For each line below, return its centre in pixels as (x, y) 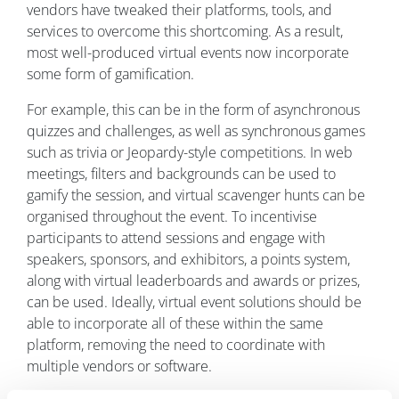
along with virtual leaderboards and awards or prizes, (193, 281)
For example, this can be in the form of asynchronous (193, 110)
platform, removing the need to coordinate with (176, 345)
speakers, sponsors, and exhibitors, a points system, (188, 260)
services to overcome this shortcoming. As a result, (185, 32)
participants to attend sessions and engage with (176, 238)
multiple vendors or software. (119, 366)
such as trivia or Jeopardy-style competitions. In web (190, 153)
